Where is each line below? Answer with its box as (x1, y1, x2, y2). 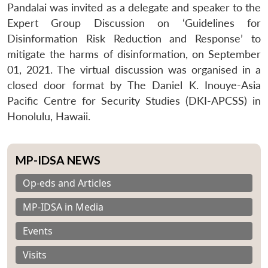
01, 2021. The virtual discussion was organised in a (7, 63, 261, 76)
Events (23, 224, 53, 237)
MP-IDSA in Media (23, 200, 103, 214)
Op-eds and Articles (23, 176, 111, 190)
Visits (23, 248, 47, 261)
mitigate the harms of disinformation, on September (7, 47, 261, 60)
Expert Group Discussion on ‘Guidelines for (7, 16, 261, 29)
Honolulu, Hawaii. (7, 109, 90, 123)
